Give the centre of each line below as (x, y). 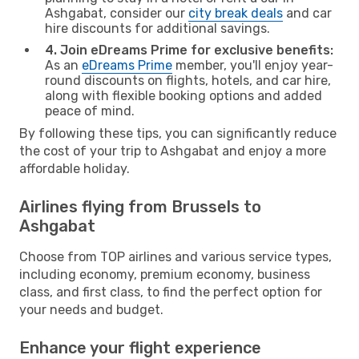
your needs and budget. (91, 309)
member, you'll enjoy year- (253, 65)
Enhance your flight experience (140, 347)
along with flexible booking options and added (184, 95)
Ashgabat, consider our (117, 13)
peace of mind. (90, 111)
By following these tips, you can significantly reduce (178, 133)
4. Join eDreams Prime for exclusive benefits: (189, 50)
